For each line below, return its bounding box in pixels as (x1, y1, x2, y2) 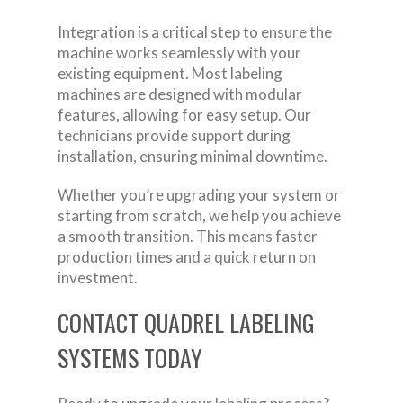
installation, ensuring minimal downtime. (58, 146, 327, 166)
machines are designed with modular (58, 84, 302, 103)
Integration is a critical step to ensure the (58, 22, 332, 41)
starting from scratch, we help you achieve (58, 205, 341, 225)
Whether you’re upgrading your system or (58, 184, 340, 204)
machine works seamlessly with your (58, 42, 301, 62)
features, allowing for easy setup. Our (58, 104, 311, 124)
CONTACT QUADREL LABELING (58, 304, 315, 340)
